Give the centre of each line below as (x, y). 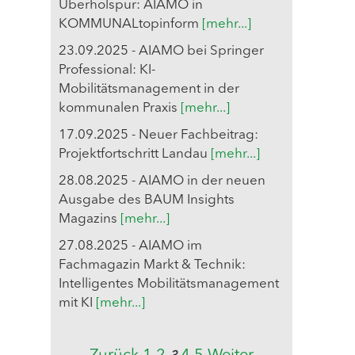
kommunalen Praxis (120, 109)
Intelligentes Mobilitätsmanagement (169, 284)
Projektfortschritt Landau (135, 155)
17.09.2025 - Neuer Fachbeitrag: (158, 136)
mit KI (77, 303)
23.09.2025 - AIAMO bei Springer (161, 52)
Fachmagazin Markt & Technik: (152, 265)
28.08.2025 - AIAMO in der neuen (162, 181)
